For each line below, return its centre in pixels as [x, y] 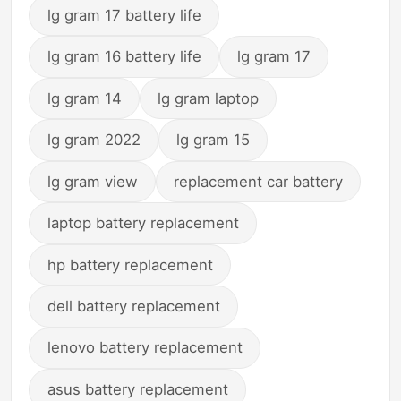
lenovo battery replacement [145, 348]
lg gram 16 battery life [124, 57]
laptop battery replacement [143, 223]
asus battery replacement [137, 389]
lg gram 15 [213, 140]
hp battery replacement [130, 264]
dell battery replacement [133, 307]
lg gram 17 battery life [124, 15]
